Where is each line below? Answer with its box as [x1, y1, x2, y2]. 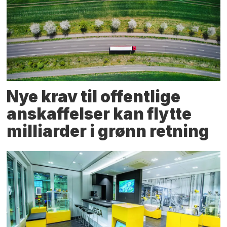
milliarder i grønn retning [7, 121, 210, 141]
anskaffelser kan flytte [7, 103, 192, 124]
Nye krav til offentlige [7, 86, 181, 106]
